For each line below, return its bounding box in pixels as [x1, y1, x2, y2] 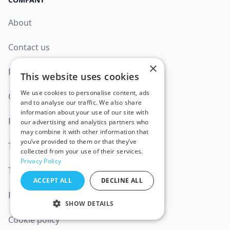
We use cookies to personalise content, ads [21, 88, 150, 97]
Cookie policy [8, 214, 60, 225]
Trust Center [8, 140, 56, 151]
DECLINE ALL [101, 176, 143, 185]
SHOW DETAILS [65, 199, 114, 208]
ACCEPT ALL [33, 176, 72, 185]
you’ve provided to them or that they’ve [21, 137, 137, 146]
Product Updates [8, 66, 74, 78]
